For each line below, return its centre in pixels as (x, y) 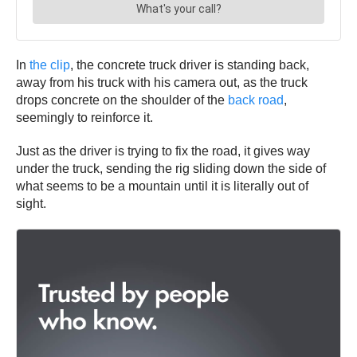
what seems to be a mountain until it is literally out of (162, 186)
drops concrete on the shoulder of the (122, 100)
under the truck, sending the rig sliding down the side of (171, 169)
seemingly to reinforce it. (86, 118)
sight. (33, 204)
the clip (50, 65)
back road (256, 100)
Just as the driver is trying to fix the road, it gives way (163, 151)
